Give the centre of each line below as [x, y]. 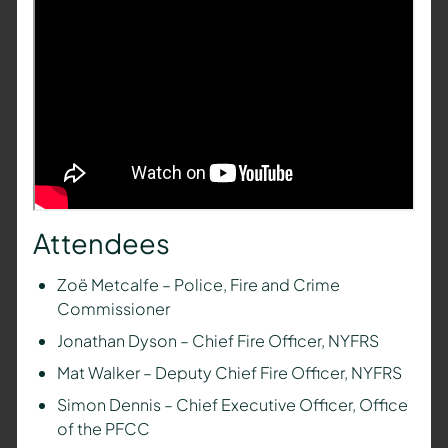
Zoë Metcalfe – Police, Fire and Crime [198, 284]
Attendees [101, 243]
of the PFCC [103, 428]
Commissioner [113, 308]
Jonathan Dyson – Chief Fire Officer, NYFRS [217, 340]
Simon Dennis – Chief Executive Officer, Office [232, 404]
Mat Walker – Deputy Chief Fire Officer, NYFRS [229, 372]
